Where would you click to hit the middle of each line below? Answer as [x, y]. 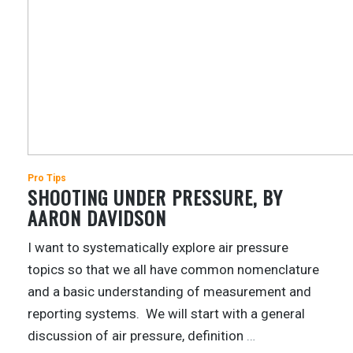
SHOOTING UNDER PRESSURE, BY [155, 197]
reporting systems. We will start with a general [166, 314]
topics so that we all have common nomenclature [173, 269]
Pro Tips [47, 178]
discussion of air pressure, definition [137, 336]
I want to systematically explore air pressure [158, 247]
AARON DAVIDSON [97, 217]
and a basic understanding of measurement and [169, 292]
